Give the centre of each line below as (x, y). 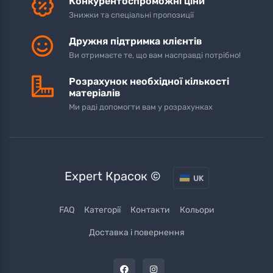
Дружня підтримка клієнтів (136, 41)
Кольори (197, 210)
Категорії (102, 210)
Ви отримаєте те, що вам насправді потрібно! (155, 55)
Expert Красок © (112, 176)
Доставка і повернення (136, 232)
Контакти (150, 210)
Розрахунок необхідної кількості (149, 82)
